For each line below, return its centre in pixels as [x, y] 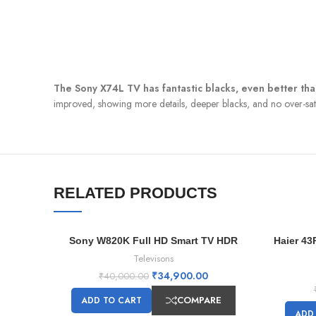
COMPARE [199, 300]
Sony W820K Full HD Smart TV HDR [153, 241]
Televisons [153, 259]
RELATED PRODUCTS [135, 193]
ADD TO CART [111, 301]
